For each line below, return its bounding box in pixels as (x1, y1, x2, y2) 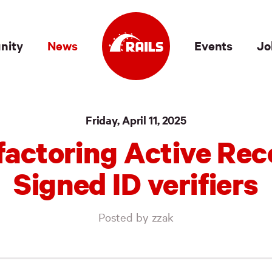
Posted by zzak (98, 209, 174, 224)
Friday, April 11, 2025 (85, 112, 187, 127)
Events (194, 37, 233, 53)
